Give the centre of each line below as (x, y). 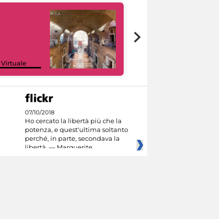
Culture (155, 63)
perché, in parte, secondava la (72, 139)
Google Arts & (165, 55)
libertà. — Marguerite (58, 147)
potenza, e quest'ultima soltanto (76, 130)
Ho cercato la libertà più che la (73, 121)
